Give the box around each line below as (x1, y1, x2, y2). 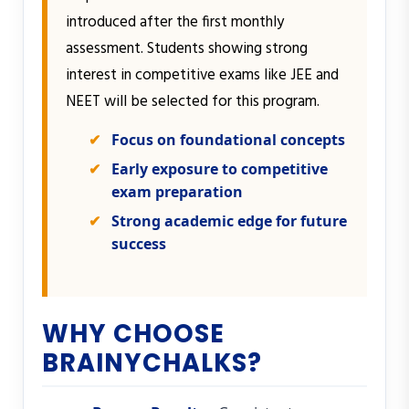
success (111, 234, 166, 255)
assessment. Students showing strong (66, 37, 308, 62)
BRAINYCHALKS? (42, 345, 262, 382)
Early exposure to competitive (111, 159, 328, 180)
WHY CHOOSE (42, 316, 225, 352)
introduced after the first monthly (66, 10, 284, 36)
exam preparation (111, 182, 243, 203)
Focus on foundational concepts (111, 130, 345, 151)
